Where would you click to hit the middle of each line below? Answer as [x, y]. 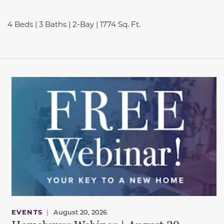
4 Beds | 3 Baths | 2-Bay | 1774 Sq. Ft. [75, 24]
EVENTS [27, 211]
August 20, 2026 [80, 211]
